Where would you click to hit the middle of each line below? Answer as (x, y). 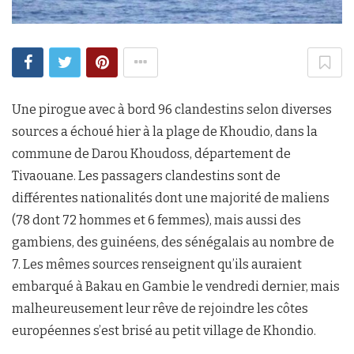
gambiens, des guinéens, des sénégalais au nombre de (173, 242)
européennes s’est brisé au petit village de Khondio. (164, 330)
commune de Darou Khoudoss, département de (151, 153)
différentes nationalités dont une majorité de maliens (171, 198)
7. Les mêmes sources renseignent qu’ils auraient (157, 264)
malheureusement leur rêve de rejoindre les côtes (160, 308)
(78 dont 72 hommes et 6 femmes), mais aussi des (156, 220)
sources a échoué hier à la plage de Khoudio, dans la (165, 131)
